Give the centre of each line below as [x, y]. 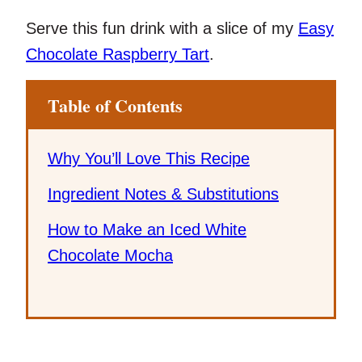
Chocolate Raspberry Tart [118, 54]
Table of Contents [115, 105]
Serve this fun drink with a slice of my [162, 28]
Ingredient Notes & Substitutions [163, 194]
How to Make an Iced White [147, 229]
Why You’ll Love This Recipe [149, 158]
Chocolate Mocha [110, 255]
